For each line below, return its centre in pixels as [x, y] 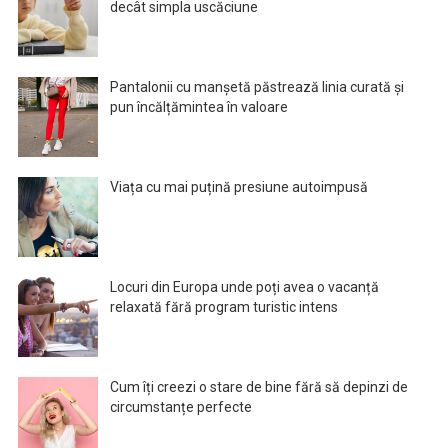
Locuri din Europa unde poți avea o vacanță [244, 287]
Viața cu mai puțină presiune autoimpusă [238, 187]
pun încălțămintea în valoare [198, 107]
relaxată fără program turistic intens [223, 307]
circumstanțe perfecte [180, 407]
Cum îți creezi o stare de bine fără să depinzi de [258, 387]
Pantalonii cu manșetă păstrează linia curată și [256, 87]
